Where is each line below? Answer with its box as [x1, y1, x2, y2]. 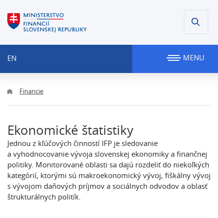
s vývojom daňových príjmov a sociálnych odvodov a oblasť [7, 181, 207, 191]
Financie [19, 87, 43, 95]
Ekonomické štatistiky [7, 122, 133, 139]
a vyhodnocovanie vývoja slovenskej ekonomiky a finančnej [7, 149, 207, 159]
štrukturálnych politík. [7, 192, 81, 201]
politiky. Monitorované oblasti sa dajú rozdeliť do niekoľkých [7, 160, 209, 169]
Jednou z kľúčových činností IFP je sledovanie [7, 138, 158, 148]
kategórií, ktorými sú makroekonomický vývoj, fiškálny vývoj [7, 170, 211, 180]
